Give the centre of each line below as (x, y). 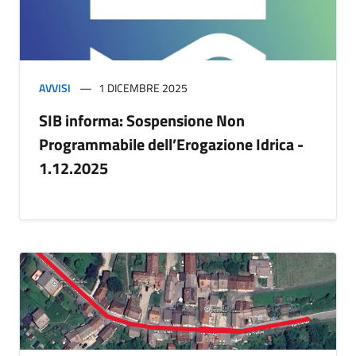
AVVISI (55, 88)
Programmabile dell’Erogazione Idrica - (171, 145)
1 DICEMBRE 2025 (143, 88)
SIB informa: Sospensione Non (142, 121)
